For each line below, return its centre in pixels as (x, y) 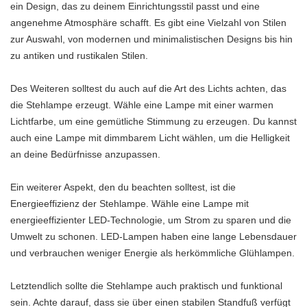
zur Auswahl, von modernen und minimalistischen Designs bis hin (151, 39)
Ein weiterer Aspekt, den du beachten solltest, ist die (123, 187)
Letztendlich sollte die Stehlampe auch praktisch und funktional (146, 286)
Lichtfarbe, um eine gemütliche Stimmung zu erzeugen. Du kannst (153, 122)
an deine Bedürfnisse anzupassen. (85, 155)
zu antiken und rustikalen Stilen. (79, 56)
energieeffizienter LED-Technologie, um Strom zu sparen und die (151, 220)
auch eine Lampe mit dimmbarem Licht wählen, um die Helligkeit (150, 138)
